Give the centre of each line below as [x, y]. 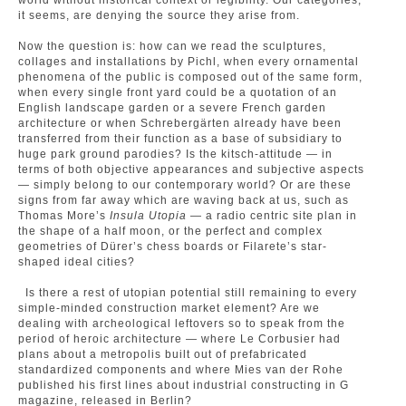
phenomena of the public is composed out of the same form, [190, 77]
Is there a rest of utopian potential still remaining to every [188, 293]
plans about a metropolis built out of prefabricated [163, 354]
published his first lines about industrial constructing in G [184, 385]
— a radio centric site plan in [272, 216]
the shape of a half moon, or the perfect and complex [170, 231]
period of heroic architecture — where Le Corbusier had [179, 339]
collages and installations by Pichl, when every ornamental [188, 62]
